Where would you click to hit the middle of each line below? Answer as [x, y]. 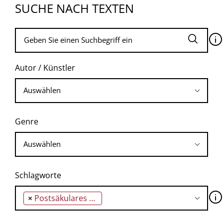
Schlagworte [38, 175]
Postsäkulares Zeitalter [62, 198]
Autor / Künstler [45, 67]
